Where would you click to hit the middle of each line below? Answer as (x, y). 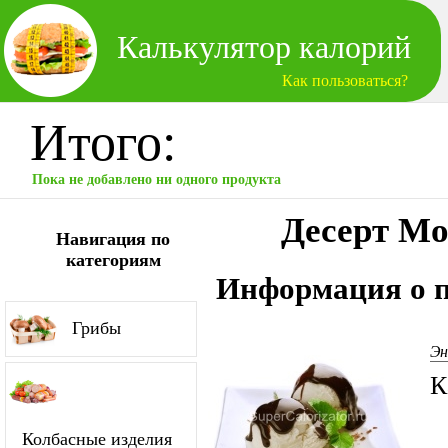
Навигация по (113, 239)
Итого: (103, 142)
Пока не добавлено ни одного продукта (156, 179)
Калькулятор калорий (264, 47)
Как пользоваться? (345, 80)
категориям (113, 260)
